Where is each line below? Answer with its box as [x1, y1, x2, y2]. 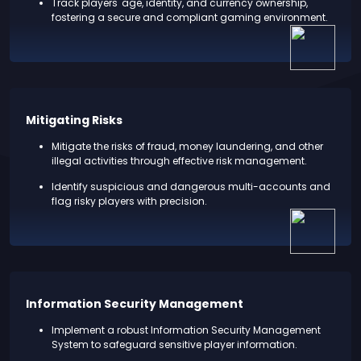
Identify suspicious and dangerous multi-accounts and [52, 179, 330, 193]
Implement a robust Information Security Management [52, 322, 321, 337]
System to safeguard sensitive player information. [52, 337, 297, 351]
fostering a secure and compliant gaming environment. [52, 10, 328, 24]
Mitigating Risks [26, 111, 122, 128]
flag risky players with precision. [52, 193, 207, 208]
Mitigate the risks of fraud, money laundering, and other [52, 139, 323, 153]
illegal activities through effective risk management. [52, 153, 307, 168]
